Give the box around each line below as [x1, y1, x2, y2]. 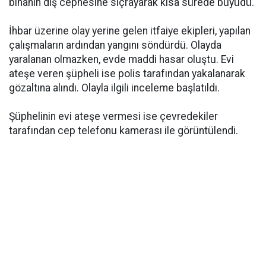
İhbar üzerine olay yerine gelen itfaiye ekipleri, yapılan [9, 25, 251, 37]
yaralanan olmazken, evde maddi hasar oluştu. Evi [9, 53, 234, 65]
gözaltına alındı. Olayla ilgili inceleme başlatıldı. [9, 82, 220, 94]
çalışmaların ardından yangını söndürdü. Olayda [9, 39, 221, 51]
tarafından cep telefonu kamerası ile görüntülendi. [9, 125, 238, 137]
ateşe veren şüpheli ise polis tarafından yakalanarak [9, 68, 245, 80]
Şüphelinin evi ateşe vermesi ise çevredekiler [9, 110, 218, 122]
